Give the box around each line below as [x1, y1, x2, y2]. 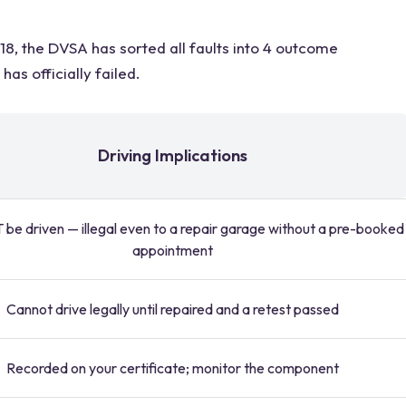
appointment [131, 241, 213, 259]
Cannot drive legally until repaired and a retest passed [5, 300, 339, 318]
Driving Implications [97, 145, 247, 166]
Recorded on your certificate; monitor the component [5, 359, 339, 377]
